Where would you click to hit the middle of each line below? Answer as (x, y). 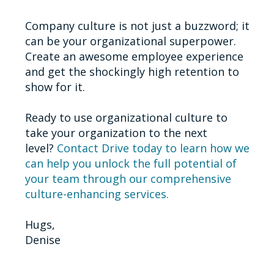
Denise (43, 239)
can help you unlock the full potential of (131, 163)
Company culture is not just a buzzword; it (137, 25)
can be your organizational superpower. (130, 41)
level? (41, 148)
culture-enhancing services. (97, 194)
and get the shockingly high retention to (132, 71)
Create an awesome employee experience (134, 56)
